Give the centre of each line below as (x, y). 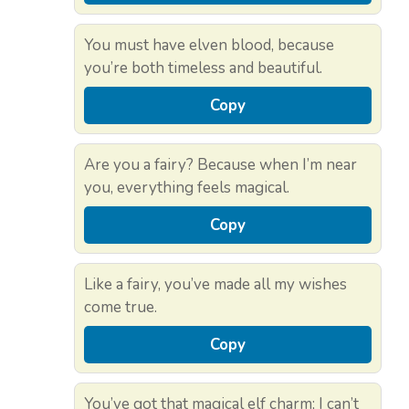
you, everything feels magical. (187, 188)
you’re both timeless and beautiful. (203, 68)
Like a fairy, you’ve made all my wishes (215, 285)
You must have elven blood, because (209, 46)
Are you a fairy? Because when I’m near (220, 165)
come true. (121, 308)
